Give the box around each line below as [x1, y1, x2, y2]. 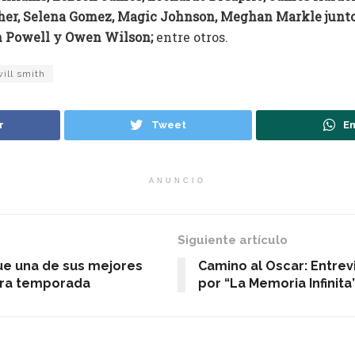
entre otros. [153, 28, 228, 45]
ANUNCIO [149, 176, 206, 185]
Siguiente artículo [177, 232, 288, 247]
